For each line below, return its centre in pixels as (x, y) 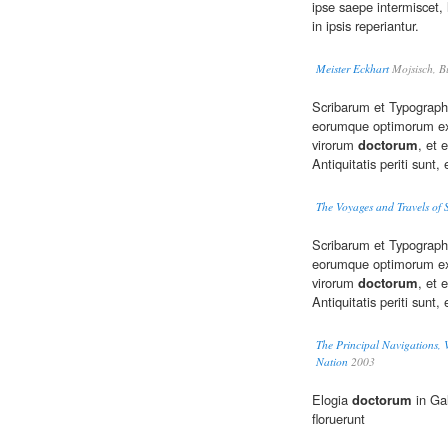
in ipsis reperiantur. (365, 26)
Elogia (332, 400)
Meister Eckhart (352, 69)
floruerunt (338, 419)
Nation (332, 362)
